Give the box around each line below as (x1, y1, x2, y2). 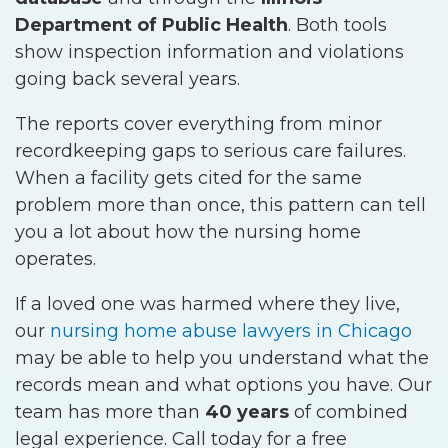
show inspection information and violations (15, 41, 404, 63)
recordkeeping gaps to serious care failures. (15, 140, 406, 162)
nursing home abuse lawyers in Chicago (50, 320, 412, 342)
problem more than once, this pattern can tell (15, 194, 426, 216)
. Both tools (288, 14, 387, 36)
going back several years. (15, 68, 245, 90)
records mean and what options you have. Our (15, 374, 432, 396)
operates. (15, 248, 96, 270)
